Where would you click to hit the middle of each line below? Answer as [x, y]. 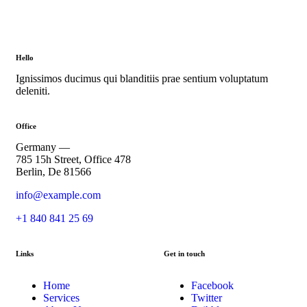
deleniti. [33, 91]
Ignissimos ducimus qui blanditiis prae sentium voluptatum [142, 79]
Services [61, 298]
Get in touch [184, 254]
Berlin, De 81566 [53, 172]
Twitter [207, 298]
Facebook [212, 286]
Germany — [43, 147]
